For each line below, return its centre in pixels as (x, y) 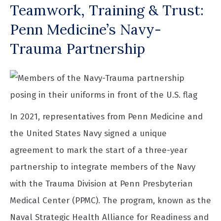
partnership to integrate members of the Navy (103, 167)
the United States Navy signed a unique (88, 134)
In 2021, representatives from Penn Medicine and (106, 117)
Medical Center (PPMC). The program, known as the (110, 201)
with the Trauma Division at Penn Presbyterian (101, 184)
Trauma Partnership (77, 49)
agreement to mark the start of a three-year (99, 150)
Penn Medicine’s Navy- (86, 30)
